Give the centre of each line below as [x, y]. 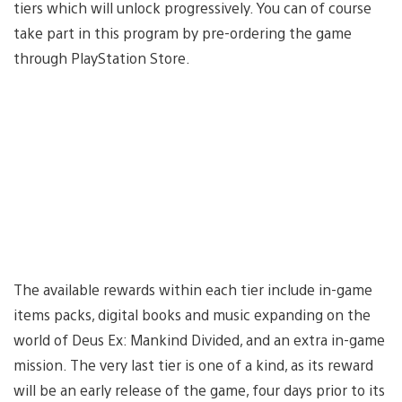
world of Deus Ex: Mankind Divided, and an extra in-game [199, 339]
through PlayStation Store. [102, 57]
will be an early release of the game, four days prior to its [199, 389]
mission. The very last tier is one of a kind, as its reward [193, 364]
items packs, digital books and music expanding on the [192, 314]
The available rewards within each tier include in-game [193, 289]
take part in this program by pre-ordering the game [183, 32]
